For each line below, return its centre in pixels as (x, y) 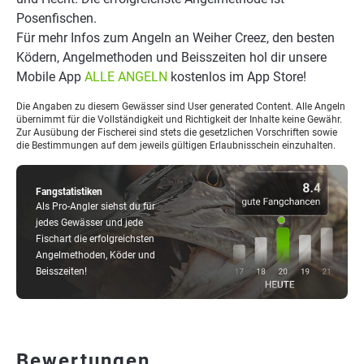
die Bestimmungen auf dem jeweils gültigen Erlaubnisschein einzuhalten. (176, 145)
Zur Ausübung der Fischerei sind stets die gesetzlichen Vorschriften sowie (177, 132)
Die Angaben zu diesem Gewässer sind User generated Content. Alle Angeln (181, 106)
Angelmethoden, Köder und (95, 255)
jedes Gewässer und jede (89, 223)
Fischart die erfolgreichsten (95, 239)
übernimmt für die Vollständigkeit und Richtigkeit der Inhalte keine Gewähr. (179, 119)
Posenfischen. (56, 18)
